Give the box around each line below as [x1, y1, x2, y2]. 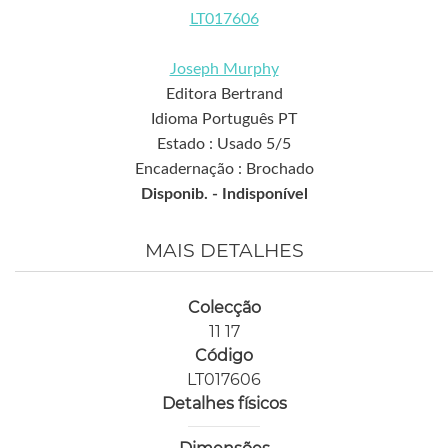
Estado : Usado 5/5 [157, 136, 291, 153]
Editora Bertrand [165, 86, 283, 103]
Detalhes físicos [161, 394, 287, 414]
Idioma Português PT [151, 111, 297, 128]
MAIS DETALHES [144, 239, 304, 263]
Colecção [187, 298, 261, 318]
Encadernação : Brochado [134, 161, 314, 178]
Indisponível [221, 186, 308, 203]
